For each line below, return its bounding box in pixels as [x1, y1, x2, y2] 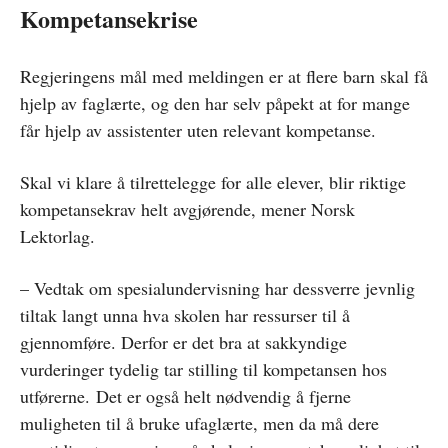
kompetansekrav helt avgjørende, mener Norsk [20, 197, 355, 221]
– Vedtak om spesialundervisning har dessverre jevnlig [20, 276, 415, 300]
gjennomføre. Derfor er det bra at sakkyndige [20, 330, 347, 354]
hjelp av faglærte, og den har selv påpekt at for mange [20, 91, 410, 115]
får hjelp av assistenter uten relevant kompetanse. [20, 118, 376, 142]
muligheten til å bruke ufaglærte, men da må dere [20, 411, 379, 435]
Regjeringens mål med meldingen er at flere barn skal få [20, 64, 428, 88]
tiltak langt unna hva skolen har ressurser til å [20, 303, 350, 327]
